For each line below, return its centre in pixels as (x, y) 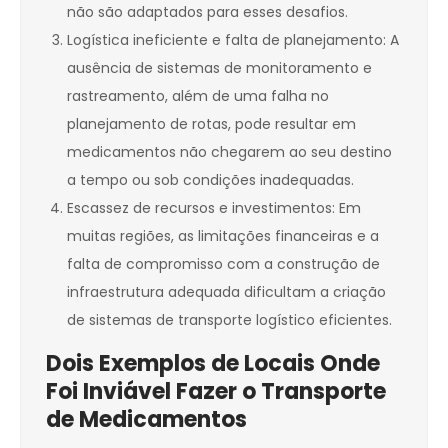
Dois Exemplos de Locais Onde (213, 364)
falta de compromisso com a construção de (223, 264)
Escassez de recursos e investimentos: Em (214, 208)
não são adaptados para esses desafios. (207, 12)
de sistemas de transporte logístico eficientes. (229, 320)
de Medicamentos (146, 420)
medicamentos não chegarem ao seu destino (229, 152)
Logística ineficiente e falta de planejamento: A (233, 40)
